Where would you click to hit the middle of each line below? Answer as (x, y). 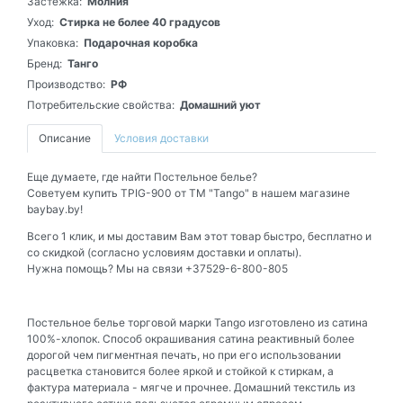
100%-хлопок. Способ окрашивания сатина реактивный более (191, 339)
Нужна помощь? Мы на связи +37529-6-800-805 (157, 269)
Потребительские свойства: (101, 105)
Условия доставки (161, 139)
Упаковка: (53, 43)
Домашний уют (220, 105)
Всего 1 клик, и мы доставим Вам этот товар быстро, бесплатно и (199, 237)
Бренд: (45, 64)
